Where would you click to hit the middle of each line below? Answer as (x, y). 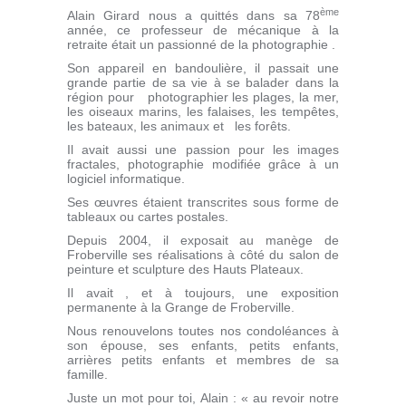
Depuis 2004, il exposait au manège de (203, 240)
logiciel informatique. (126, 178)
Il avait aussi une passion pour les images (203, 149)
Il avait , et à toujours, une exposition (203, 292)
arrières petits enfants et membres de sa (203, 359)
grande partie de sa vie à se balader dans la (203, 82)
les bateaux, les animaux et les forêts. (179, 126)
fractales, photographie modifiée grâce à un (203, 164)
